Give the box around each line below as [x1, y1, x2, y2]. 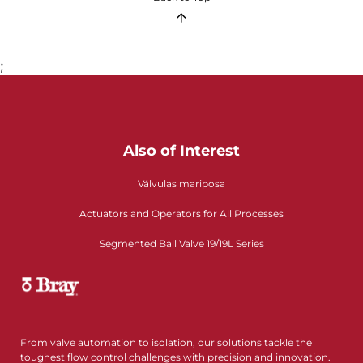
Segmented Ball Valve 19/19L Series [99, 237, 264, 250]
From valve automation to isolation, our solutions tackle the [20, 335, 312, 348]
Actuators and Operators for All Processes [79, 207, 284, 220]
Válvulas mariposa [138, 177, 225, 190]
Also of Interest [123, 142, 240, 160]
